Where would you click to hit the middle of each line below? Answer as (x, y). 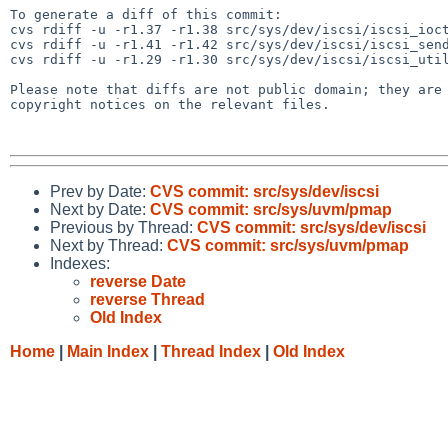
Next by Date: (100, 209)
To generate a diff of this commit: (146, 14)
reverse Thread (147, 299)
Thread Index (211, 351)
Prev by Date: (100, 191)
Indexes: (80, 263)
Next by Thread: (108, 245)
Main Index (108, 351)
